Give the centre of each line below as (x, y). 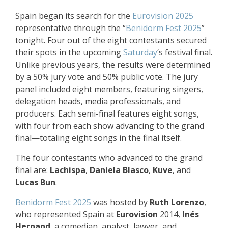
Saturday (140, 52)
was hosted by (120, 202)
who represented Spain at (66, 214)
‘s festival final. (185, 52)
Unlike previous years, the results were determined (113, 64)
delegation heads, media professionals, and (98, 101)
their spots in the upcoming (69, 52)
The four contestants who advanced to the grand (109, 158)
